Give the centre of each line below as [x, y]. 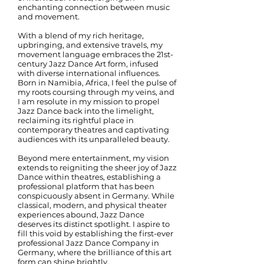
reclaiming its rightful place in [76, 120]
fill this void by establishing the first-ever [95, 233]
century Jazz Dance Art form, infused [88, 64]
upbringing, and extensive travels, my [90, 45]
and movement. [49, 16]
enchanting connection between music [94, 7]
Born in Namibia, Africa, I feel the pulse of [97, 82]
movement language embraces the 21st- [95, 54]
